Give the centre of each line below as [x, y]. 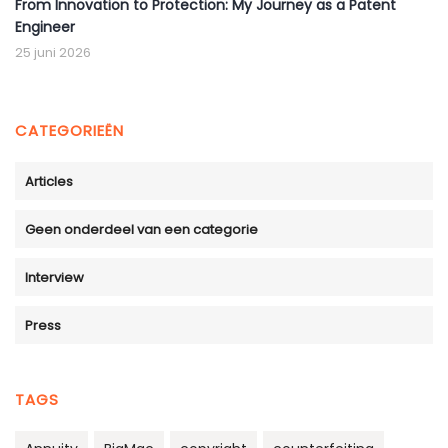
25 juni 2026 [53, 53]
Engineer [45, 27]
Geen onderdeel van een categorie [141, 230]
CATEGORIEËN [69, 131]
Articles [49, 182]
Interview [54, 278]
